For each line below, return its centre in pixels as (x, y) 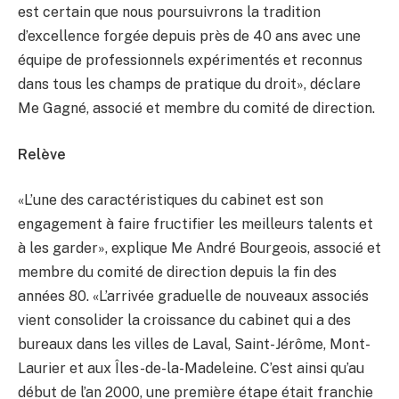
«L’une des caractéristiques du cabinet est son (171, 200)
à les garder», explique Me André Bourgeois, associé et (199, 248)
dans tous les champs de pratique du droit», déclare (189, 84)
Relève (42, 154)
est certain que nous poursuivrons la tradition (169, 12)
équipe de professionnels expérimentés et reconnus (190, 60)
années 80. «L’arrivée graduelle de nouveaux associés (193, 297)
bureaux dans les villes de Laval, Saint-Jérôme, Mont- (194, 345)
